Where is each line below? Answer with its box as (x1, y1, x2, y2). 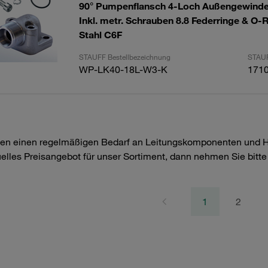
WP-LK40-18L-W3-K (78, 63, 167, 75)
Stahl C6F (78, 29, 122, 41)
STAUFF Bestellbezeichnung (78, 52, 170, 62)
